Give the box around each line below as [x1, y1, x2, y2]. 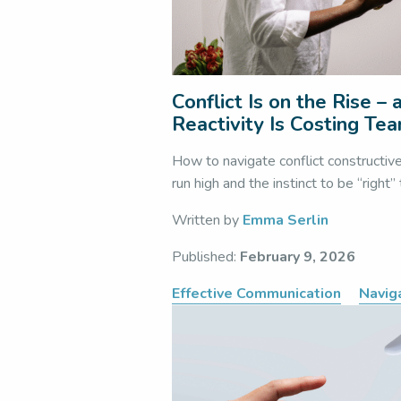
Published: [172, 247, 240, 267]
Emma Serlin [243, 210, 328, 230]
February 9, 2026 [240, 247, 355, 267]
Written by [172, 210, 243, 230]
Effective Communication [172, 284, 341, 303]
